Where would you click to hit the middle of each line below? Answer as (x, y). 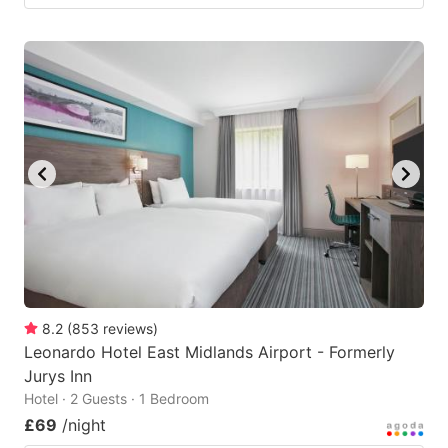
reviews (128, 328)
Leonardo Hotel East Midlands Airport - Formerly (209, 351)
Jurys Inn (58, 375)
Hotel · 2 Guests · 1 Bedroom (116, 398)
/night (84, 424)
